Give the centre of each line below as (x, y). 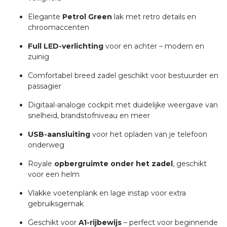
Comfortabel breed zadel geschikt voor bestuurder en (123, 76)
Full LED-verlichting (66, 46)
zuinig (39, 57)
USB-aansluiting (59, 135)
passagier (45, 86)
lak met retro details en (154, 17)
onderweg (46, 145)
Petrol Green (87, 17)
